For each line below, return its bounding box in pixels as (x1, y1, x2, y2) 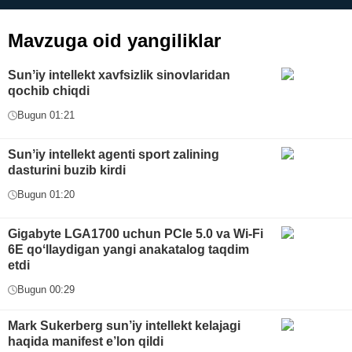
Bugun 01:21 (17, 109, 75, 122)
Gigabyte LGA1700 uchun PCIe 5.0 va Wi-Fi (8, 227, 263, 241)
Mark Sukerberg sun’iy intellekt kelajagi (8, 319, 240, 333)
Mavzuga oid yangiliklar (8, 30, 221, 52)
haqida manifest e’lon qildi (8, 335, 163, 349)
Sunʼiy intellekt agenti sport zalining (8, 148, 219, 162)
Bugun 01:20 (17, 189, 75, 201)
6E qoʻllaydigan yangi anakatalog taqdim (8, 243, 249, 257)
